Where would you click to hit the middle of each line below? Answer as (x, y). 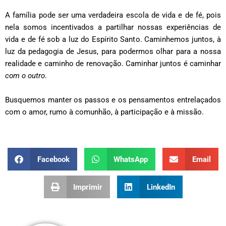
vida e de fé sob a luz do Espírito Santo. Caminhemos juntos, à (113, 40)
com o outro (25, 76)
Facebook (53, 159)
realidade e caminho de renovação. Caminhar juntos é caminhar (113, 64)
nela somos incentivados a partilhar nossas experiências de (113, 27)
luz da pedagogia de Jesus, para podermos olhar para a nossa (113, 52)
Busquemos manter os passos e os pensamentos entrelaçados (113, 100)
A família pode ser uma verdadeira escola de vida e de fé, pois (113, 15)
